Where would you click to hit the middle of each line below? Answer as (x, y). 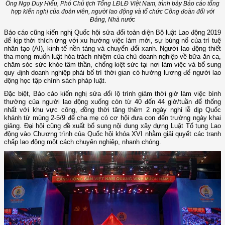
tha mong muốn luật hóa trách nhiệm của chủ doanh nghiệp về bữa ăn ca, (113, 57)
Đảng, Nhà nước (113, 20)
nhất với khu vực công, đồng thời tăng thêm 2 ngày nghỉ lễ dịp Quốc (113, 110)
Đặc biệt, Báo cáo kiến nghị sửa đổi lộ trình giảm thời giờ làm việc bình (113, 94)
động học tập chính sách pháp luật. (56, 81)
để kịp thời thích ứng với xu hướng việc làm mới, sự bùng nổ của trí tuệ (113, 41)
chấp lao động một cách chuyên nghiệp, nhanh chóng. (83, 142)
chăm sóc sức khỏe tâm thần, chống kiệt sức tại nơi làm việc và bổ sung (113, 65)
